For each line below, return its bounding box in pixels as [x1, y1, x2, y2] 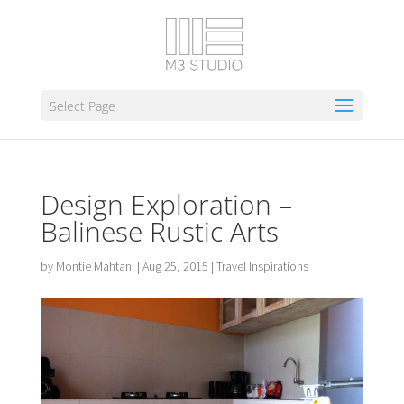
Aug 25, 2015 [142, 258, 208, 274]
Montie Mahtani [55, 258, 134, 274]
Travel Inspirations [216, 258, 308, 274]
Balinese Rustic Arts [40, 213, 279, 250]
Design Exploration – [40, 186, 292, 223]
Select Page [49, 97, 115, 115]
